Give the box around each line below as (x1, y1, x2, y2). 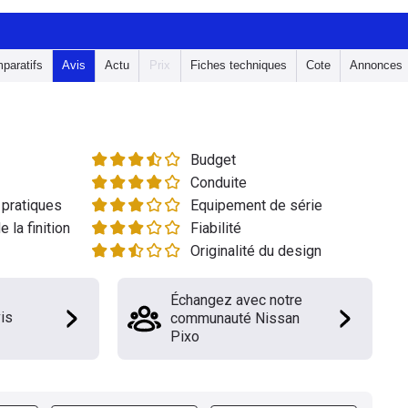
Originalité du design (190, 242, 321, 260)
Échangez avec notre (170, 291, 302, 309)
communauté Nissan (170, 310, 300, 327)
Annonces (350, 58, 403, 72)
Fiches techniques (190, 58, 287, 72)
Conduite (190, 174, 247, 191)
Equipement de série (190, 197, 322, 214)
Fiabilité (190, 219, 241, 237)
